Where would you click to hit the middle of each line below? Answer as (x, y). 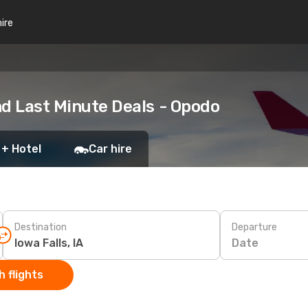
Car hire (110, 149)
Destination (41, 227)
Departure (254, 227)
